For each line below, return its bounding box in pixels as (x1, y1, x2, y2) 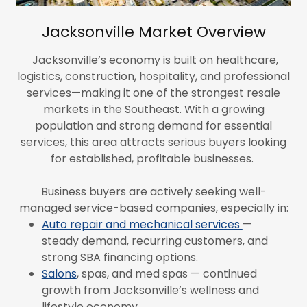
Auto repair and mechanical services (41, 216, 243, 232)
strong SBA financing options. (41, 249, 201, 265)
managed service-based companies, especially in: (19, 199, 288, 216)
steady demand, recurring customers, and (41, 232, 268, 249)
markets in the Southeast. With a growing (42, 101, 265, 117)
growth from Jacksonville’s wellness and (41, 282, 259, 298)
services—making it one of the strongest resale (27, 84, 280, 101)
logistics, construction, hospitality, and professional (17, 68, 290, 84)
